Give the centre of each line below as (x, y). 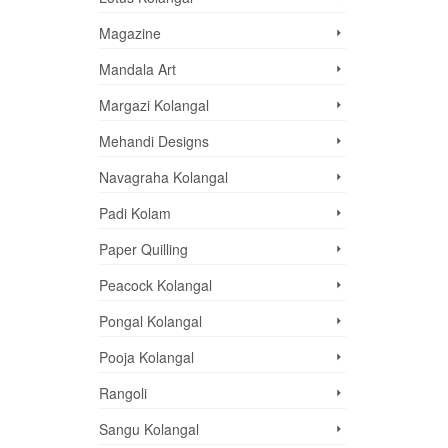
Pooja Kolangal (146, 357)
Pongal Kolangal (150, 321)
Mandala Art (137, 69)
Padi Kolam (134, 213)
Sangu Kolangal (148, 429)
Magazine (129, 33)
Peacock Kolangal (155, 285)
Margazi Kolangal (153, 105)
